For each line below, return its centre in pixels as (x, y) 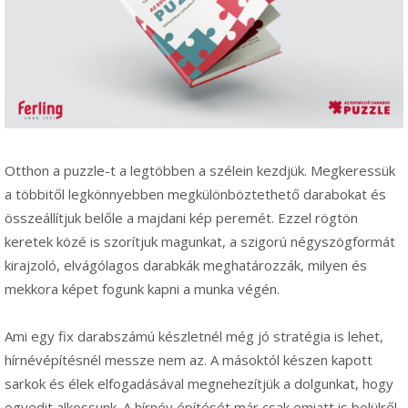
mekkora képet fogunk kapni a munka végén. (142, 289)
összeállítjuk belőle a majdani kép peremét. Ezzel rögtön (181, 218)
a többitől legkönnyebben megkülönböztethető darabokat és (195, 194)
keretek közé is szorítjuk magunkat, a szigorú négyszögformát (200, 242)
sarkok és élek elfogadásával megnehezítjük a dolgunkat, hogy (199, 384)
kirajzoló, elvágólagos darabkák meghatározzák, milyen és (186, 265)
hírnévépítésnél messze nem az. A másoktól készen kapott (189, 360)
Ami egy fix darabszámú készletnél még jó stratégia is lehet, (194, 337)
